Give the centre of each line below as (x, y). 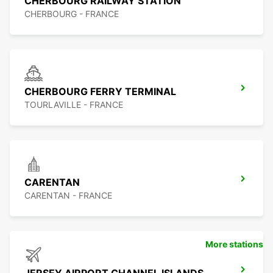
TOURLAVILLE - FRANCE (74, 105)
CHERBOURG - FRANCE (72, 14)
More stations (234, 244)
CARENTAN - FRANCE (68, 196)
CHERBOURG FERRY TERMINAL (100, 92)
